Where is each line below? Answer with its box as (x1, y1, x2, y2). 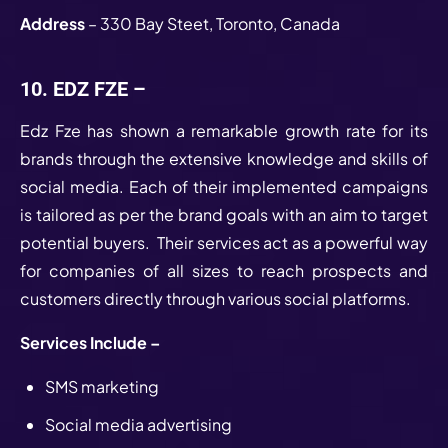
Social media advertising (45, 413, 235, 435)
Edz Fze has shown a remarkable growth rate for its (20, 119, 428, 141)
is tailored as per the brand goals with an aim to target (20, 203, 428, 225)
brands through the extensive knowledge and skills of (20, 147, 428, 169)
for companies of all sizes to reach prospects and (20, 259, 428, 281)
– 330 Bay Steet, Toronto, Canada (88, 12, 340, 34)
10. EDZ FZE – (20, 77, 151, 101)
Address (20, 12, 88, 34)
